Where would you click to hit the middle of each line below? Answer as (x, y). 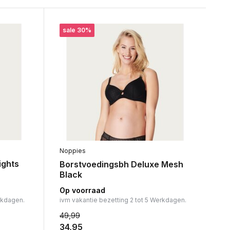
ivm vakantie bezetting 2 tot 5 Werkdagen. (123, 200)
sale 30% (77, 30)
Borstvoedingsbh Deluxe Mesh (121, 165)
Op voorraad (82, 190)
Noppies (72, 151)
